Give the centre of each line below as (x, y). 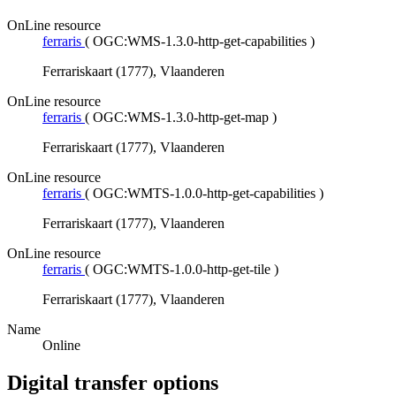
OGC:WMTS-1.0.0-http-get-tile (182, 270)
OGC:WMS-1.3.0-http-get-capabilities (200, 42)
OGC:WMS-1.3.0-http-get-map (181, 118)
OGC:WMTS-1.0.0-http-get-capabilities (204, 194)
